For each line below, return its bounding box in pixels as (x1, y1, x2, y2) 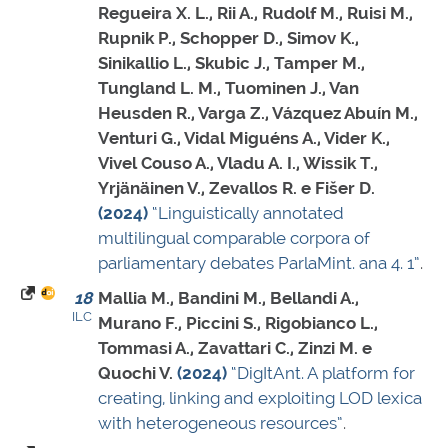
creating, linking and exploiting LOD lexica (98, 388, 422, 409)
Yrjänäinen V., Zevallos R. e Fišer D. (98, 178, 375, 199)
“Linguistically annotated (152, 203, 344, 224)
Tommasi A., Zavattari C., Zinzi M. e (98, 338, 372, 359)
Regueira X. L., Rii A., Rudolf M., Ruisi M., (98, 3, 413, 24)
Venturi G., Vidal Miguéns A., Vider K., (98, 128, 390, 149)
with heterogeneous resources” (98, 413, 343, 434)
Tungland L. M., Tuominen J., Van (98, 78, 359, 99)
